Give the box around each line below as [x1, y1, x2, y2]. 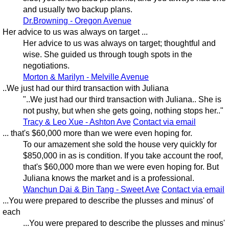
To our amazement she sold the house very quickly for [22, 140, 217, 149]
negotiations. [22, 61, 70, 71]
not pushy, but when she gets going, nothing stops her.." [22, 106, 223, 116]
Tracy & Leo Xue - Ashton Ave [22, 118, 131, 127]
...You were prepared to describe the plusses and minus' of [2, 196, 213, 205]
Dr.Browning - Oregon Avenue [22, 16, 131, 26]
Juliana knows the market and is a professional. [22, 174, 194, 183]
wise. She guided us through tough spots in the [22, 50, 192, 59]
